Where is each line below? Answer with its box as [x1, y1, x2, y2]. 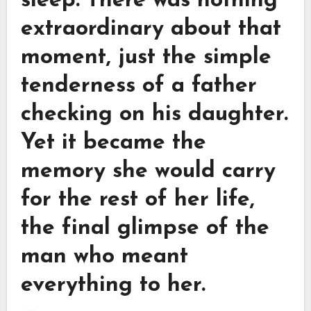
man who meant [20, 246, 188, 269]
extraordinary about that [20, 18, 281, 41]
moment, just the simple [20, 47, 271, 69]
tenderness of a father [20, 75, 257, 98]
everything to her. [20, 274, 205, 297]
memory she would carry [20, 160, 276, 183]
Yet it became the [20, 132, 206, 155]
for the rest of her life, [20, 189, 255, 212]
